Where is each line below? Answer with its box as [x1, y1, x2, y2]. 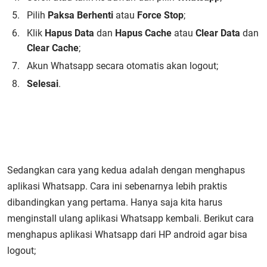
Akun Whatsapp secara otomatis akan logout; [27, 60, 218, 72]
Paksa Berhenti [48, 10, 113, 21]
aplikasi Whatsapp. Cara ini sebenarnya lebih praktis [7, 181, 227, 192]
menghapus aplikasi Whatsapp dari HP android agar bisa [7, 229, 247, 240]
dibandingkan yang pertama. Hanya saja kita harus [7, 197, 222, 208]
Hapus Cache [115, 27, 172, 39]
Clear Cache [27, 42, 79, 54]
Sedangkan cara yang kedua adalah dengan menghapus [7, 164, 245, 176]
